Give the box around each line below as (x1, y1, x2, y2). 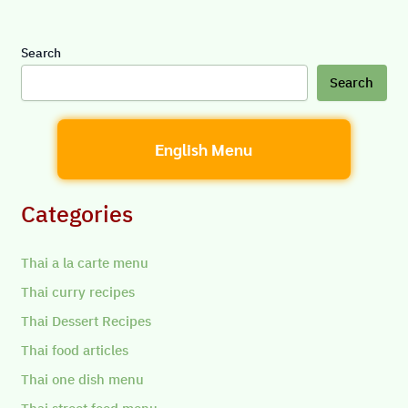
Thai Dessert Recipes (21, 312, 152, 331)
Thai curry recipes (21, 283, 136, 301)
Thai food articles (21, 342, 129, 360)
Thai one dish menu (21, 371, 145, 389)
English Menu (155, 138, 253, 159)
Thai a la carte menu (21, 254, 149, 272)
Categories (21, 199, 134, 229)
